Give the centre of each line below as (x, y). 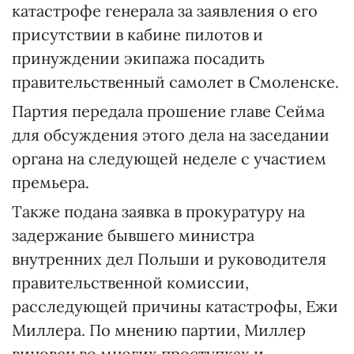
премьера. (51, 182)
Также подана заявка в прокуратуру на (158, 211)
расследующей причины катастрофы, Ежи (175, 306)
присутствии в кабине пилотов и (137, 34)
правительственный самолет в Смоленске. (175, 82)
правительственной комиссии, (130, 282)
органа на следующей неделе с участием (169, 158)
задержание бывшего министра (133, 235)
